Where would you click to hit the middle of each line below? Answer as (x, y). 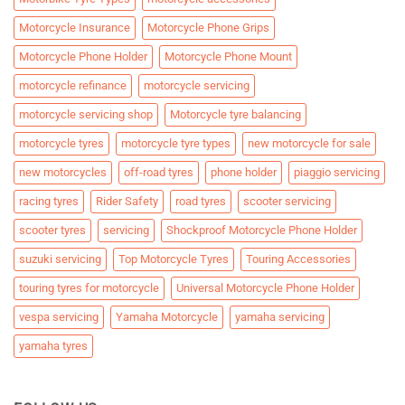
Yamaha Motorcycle (167, 317)
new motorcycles (63, 173)
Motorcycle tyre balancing (235, 115)
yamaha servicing (280, 317)
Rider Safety (127, 202)
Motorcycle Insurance (75, 28)
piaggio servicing (337, 173)
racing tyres (49, 202)
